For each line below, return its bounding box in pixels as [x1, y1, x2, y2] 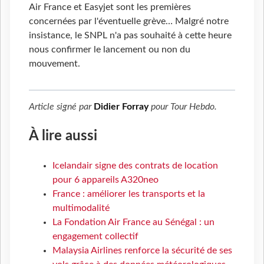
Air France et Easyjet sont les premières [29, 2, 191, 12]
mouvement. [29, 58, 80, 68]
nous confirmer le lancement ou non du [29, 44, 190, 54]
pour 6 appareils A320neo [52, 174, 159, 184]
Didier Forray [94, 101, 148, 111]
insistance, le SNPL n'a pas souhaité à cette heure [29, 30, 232, 40]
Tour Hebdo [170, 101, 214, 111]
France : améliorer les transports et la [52, 189, 205, 199]
